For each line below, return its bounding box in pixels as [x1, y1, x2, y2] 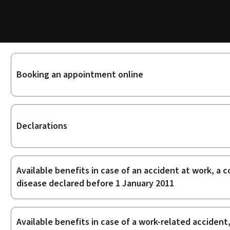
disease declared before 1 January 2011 [16, 177, 174, 190]
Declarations [16, 119, 67, 132]
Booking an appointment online [16, 68, 143, 81]
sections [10, 76, 54, 93]
